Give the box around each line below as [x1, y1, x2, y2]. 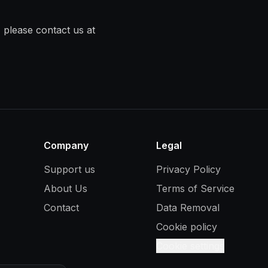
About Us [44, 182, 88, 194]
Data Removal [156, 202, 220, 214]
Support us [44, 163, 96, 175]
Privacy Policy [156, 163, 221, 175]
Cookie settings [156, 240, 224, 252]
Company [44, 139, 89, 151]
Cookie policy [156, 221, 217, 233]
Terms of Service [156, 182, 234, 194]
